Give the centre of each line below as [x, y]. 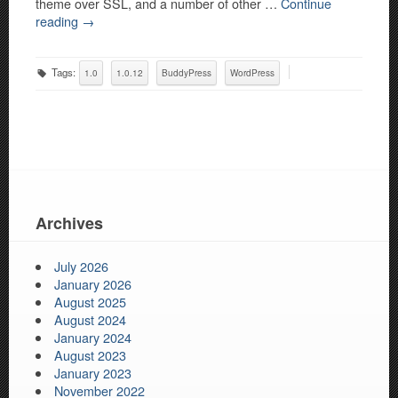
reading [59, 21]
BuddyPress [187, 73]
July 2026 [82, 267]
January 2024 [93, 338]
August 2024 [91, 320]
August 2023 [91, 355]
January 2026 [93, 284]
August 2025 [91, 302]
